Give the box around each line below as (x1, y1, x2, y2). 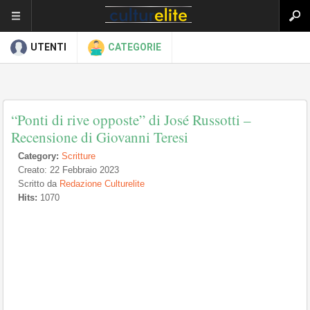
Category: (18, 151, 59, 161)
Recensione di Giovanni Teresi (11, 127, 188, 147)
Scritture (62, 151, 95, 161)
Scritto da (18, 179, 60, 189)
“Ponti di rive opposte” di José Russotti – (11, 110, 251, 129)
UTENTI (30, 42, 66, 53)
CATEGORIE (108, 42, 161, 53)
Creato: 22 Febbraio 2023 (18, 165, 119, 175)
